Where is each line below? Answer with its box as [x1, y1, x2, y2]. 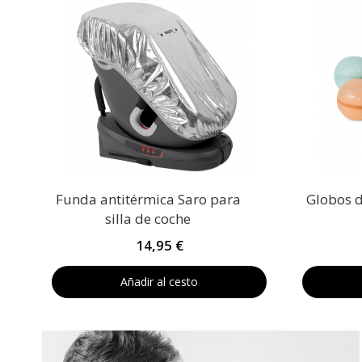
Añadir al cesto [120, 274, 198, 289]
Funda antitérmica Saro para [55, 190, 241, 208]
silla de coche [105, 209, 191, 228]
